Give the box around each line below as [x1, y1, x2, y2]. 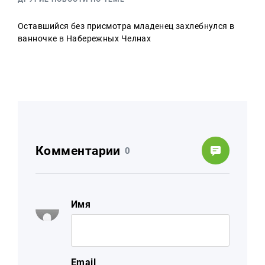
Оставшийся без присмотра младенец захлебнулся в [18, 21, 235, 31]
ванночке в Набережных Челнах [18, 34, 151, 43]
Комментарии [35, 143, 121, 158]
